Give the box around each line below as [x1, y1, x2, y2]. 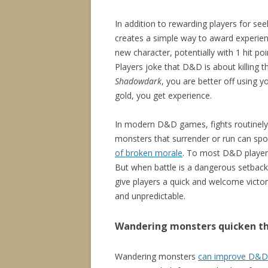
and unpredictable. [115, 190, 185, 202]
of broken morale [115, 147, 182, 159]
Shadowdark [115, 75, 162, 87]
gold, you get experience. [115, 90, 212, 102]
